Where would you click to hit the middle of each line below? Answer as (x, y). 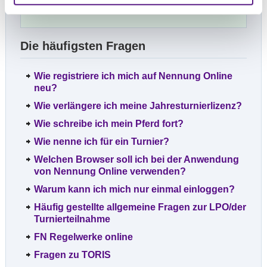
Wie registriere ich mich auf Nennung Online (133, 76)
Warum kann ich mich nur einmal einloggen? (134, 189)
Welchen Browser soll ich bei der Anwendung (136, 159)
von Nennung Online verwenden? (110, 171)
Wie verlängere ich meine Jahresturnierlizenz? (138, 105)
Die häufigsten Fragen (83, 46)
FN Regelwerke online (83, 237)
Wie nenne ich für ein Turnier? (102, 141)
